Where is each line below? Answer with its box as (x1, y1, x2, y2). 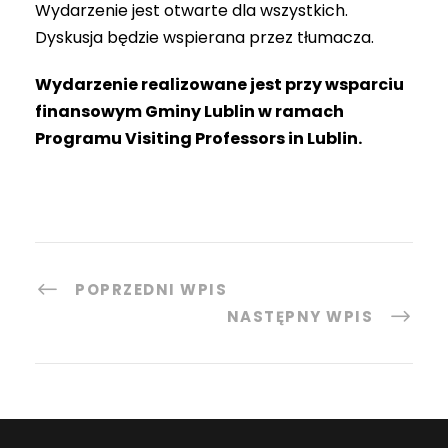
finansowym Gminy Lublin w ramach (35, 99, 344, 123)
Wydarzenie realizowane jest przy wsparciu (35, 72, 404, 96)
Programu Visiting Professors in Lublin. (35, 126, 362, 150)
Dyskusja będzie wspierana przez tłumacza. (35, 25, 374, 49)
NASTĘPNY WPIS (226, 305, 373, 327)
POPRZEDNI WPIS (75, 278, 227, 300)
